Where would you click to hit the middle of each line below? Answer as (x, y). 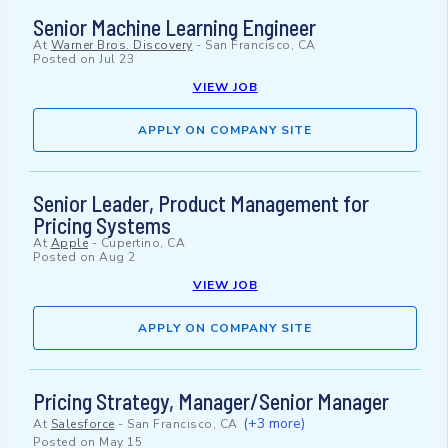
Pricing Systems (102, 225)
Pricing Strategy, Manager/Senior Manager (211, 401)
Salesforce (82, 424)
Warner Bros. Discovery (121, 45)
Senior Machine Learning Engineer (174, 27)
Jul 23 (116, 59)
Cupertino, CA (142, 243)
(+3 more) (274, 424)
